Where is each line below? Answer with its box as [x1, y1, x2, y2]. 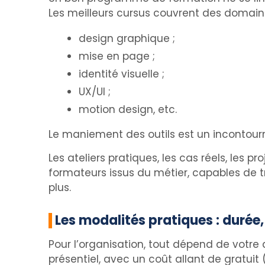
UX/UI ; [79, 85, 111, 99]
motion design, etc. [79, 102, 177, 117]
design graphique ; [79, 31, 175, 46]
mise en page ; [79, 49, 155, 63]
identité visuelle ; [79, 67, 164, 81]
